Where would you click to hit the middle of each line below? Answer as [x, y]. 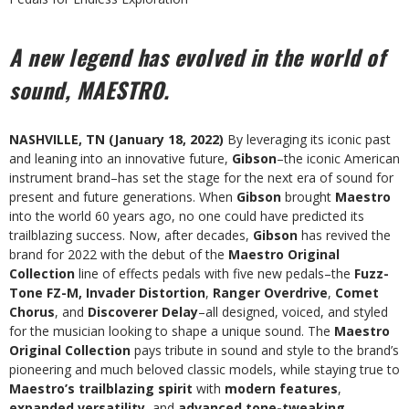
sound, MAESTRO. [89, 89]
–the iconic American [338, 158]
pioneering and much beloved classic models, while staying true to [204, 369]
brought [308, 197]
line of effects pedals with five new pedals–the [215, 273]
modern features [281, 388]
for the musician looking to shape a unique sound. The [172, 331]
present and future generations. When [123, 197]
